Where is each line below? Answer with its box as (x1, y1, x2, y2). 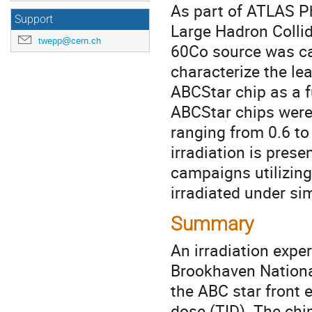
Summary (171, 212, 253, 236)
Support (15, 13, 53, 26)
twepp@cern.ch (38, 35, 101, 47)
